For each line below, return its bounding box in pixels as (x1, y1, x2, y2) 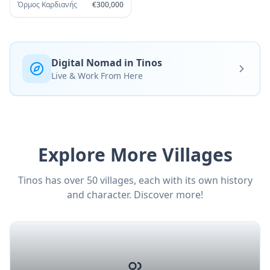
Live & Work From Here (51, 70, 143, 82)
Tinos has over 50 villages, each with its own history (17, 174, 253, 187)
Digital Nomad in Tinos (51, 56, 162, 70)
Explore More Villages (37, 142, 233, 168)
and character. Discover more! (67, 188, 203, 202)
